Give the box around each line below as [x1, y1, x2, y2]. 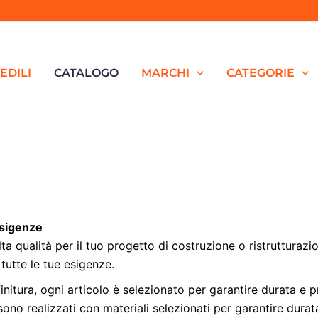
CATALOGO [54, 65, 119, 79]
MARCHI [141, 65, 190, 79]
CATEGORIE [226, 65, 295, 79]
